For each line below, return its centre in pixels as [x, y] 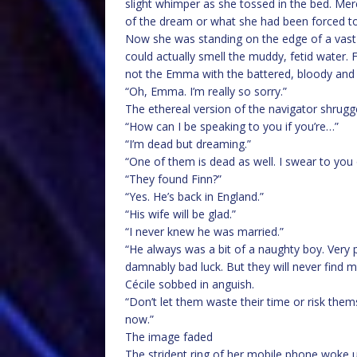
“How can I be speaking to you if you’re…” [232, 126]
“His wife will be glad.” [180, 214]
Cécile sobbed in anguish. [190, 284]
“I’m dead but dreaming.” [188, 144]
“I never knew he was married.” [204, 231]
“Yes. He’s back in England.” [194, 196]
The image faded [169, 337]
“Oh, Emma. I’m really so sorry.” [206, 91]
